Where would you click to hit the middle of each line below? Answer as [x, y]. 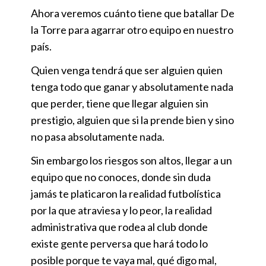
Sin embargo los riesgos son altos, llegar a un [132, 161]
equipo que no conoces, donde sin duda [121, 177]
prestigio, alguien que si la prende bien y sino [132, 120]
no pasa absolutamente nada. [98, 137]
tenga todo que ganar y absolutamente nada [132, 87]
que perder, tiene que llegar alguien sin [120, 104]
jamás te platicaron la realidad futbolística [126, 194]
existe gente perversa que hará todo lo [119, 244]
